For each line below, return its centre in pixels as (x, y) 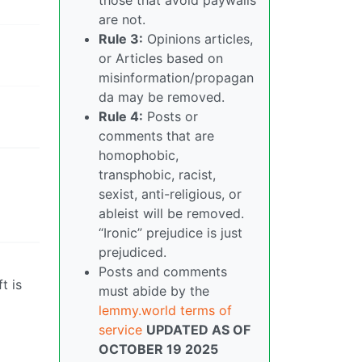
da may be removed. (162, 97)
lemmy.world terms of (165, 310)
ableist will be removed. (171, 213)
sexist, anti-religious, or (170, 194)
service (120, 329)
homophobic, (139, 155)
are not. (122, 19)
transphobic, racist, (157, 174)
